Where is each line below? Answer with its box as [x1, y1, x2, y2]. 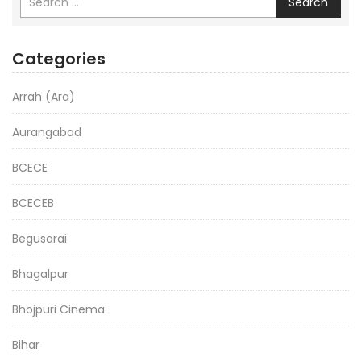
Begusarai [12, 230, 67, 247]
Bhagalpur [12, 266, 68, 282]
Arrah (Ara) [12, 89, 75, 105]
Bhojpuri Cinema [12, 301, 105, 317]
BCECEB [12, 195, 54, 211]
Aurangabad [12, 124, 81, 140]
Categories [12, 48, 106, 70]
